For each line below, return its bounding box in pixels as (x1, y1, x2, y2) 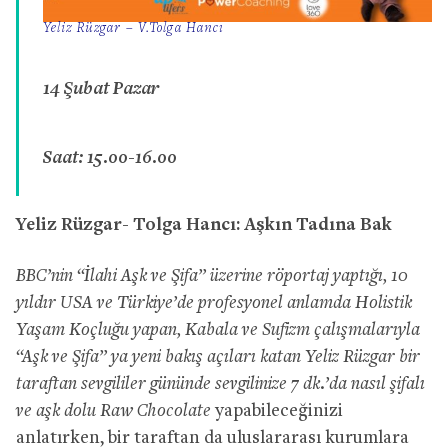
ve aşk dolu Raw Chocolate (16, 402, 211, 422)
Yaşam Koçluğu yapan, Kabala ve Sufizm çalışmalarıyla (16, 321, 420, 341)
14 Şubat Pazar (43, 75, 159, 100)
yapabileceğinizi (211, 402, 343, 422)
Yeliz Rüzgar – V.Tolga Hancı (43, 22, 225, 37)
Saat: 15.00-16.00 (43, 144, 177, 169)
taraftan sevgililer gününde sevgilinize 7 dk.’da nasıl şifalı (16, 375, 425, 395)
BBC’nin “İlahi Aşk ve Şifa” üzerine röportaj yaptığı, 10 (16, 267, 408, 287)
